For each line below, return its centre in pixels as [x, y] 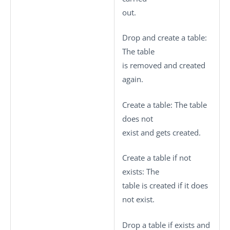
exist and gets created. [161, 132]
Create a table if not [157, 158]
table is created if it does [165, 185]
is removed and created [164, 65]
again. [133, 79]
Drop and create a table [164, 37]
